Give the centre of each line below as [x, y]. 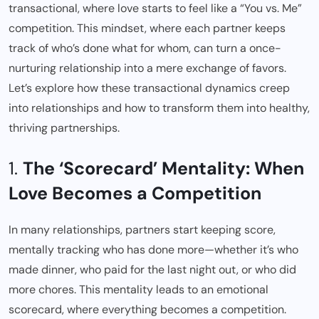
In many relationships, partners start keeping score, [142, 229]
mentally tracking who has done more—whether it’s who [153, 249]
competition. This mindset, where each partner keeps [147, 28]
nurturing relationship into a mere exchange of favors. [147, 68]
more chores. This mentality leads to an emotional [138, 289]
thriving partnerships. [64, 127]
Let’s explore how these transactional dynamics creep [149, 88]
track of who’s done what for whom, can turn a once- [145, 48]
